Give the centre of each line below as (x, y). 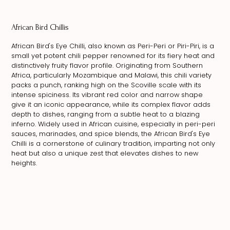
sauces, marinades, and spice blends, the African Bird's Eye (111, 133)
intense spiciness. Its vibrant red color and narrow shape (107, 94)
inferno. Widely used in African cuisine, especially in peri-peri (113, 124)
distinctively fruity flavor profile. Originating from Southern (107, 65)
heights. (24, 163)
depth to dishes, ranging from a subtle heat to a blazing (106, 114)
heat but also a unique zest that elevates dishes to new (105, 153)
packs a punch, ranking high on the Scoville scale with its (107, 85)
